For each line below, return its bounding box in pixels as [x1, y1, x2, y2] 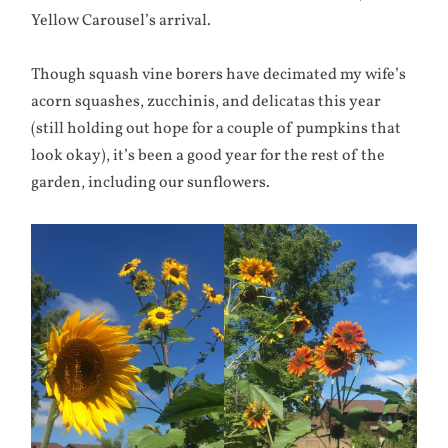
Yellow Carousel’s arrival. [31, 9, 212, 32]
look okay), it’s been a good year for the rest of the [31, 144, 386, 167]
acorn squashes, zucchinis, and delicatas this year [31, 90, 382, 113]
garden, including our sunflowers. [31, 171, 271, 194]
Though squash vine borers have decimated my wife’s [31, 63, 407, 86]
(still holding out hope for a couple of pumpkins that [31, 117, 402, 140]
